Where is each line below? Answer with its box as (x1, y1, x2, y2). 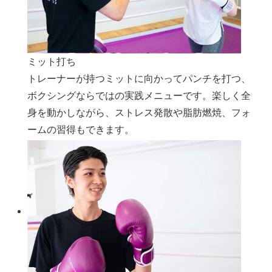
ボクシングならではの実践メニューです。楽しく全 (27, 90, 251, 101)
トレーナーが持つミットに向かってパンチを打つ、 (27, 73, 251, 84)
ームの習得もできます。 (27, 124, 135, 135)
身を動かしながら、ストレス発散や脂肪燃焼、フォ (27, 107, 251, 118)
